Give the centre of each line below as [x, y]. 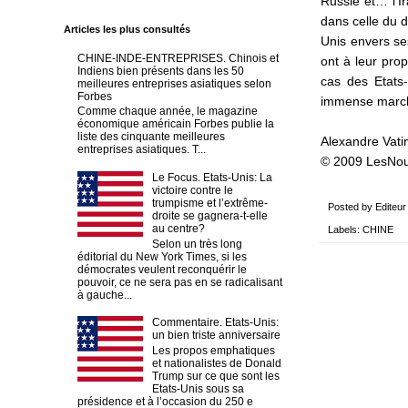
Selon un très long [197, 244]
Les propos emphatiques [213, 350]
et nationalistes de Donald [216, 363]
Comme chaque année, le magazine [168, 112]
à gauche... [105, 295]
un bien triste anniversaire [216, 336]
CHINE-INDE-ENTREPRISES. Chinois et [178, 58]
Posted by [352, 207]
